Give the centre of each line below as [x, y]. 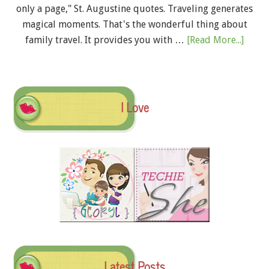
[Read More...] [215, 40]
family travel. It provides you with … [106, 40]
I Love [134, 107]
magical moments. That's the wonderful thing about [134, 25]
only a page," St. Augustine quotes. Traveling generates [134, 9]
